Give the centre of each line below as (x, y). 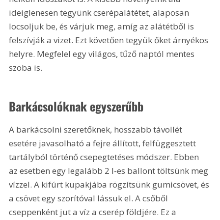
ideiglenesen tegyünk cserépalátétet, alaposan (100, 12)
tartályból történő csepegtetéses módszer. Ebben (105, 157)
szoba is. (26, 67)
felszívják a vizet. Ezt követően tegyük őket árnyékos (110, 40)
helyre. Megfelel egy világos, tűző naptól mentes (103, 54)
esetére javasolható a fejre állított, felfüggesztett (104, 143)
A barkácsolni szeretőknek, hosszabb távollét (97, 129)
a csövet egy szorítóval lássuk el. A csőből (90, 198)
